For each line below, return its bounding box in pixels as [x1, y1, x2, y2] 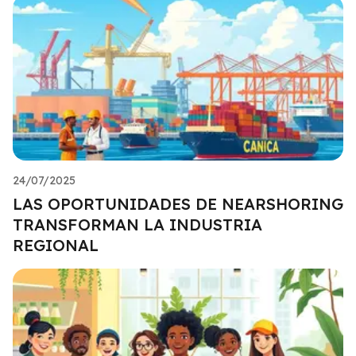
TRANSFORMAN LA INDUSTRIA [13, 214, 262, 234]
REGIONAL [13, 234, 99, 255]
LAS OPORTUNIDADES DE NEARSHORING [13, 193, 343, 214]
